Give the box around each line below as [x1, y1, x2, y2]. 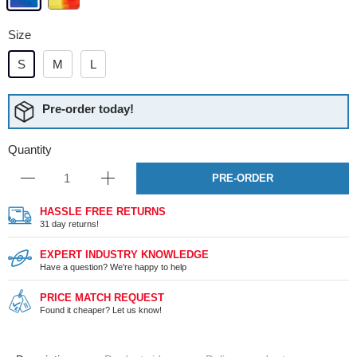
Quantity [8, 142, 52, 156]
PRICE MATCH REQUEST [40, 291, 164, 304]
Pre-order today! [42, 102, 134, 116]
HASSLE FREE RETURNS [40, 205, 166, 218]
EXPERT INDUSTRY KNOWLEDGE [40, 248, 209, 261]
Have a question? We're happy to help [40, 261, 186, 272]
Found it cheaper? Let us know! [40, 304, 162, 315]
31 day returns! [40, 218, 99, 229]
